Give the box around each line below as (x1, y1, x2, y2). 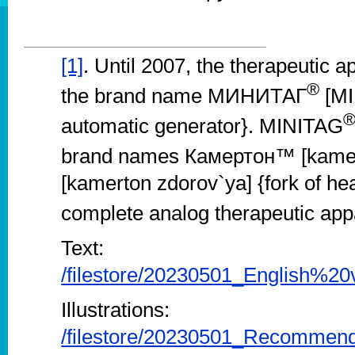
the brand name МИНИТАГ (61, 84, 307, 109)
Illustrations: (61, 297, 170, 322)
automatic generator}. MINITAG (61, 113, 344, 138)
